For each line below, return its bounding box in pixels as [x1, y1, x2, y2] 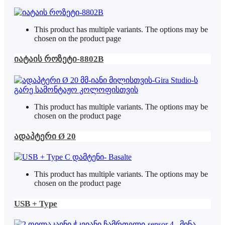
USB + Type [14, 198, 57, 208]
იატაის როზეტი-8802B [14, 54, 103, 64]
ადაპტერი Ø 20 [14, 132, 76, 142]
